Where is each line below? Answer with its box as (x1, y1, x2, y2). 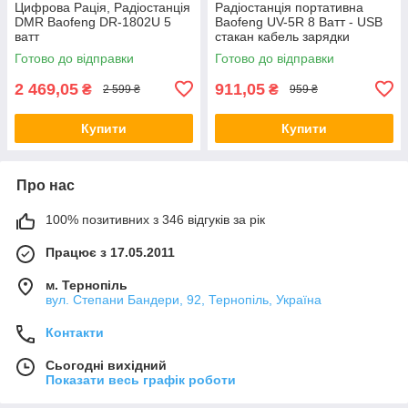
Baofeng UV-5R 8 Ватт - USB (215, 14, 382, 29)
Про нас (16, 177, 75, 193)
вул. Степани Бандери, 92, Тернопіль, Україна (46, 291, 321, 307)
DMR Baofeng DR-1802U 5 (15, 14, 171, 29)
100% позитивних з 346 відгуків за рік (46, 211, 265, 227)
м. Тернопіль (46, 277, 127, 292)
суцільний (215, 43, 273, 58)
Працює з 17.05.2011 (46, 244, 175, 260)
